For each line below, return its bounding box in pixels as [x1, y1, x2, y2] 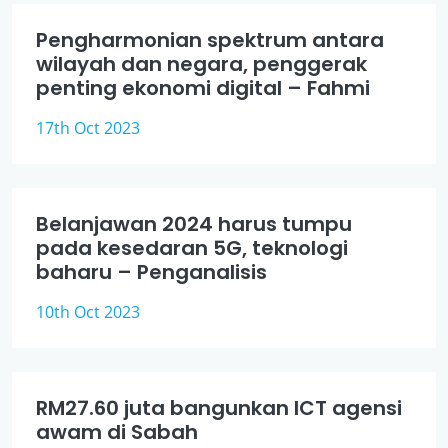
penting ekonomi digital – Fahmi [36, 74, 370, 102]
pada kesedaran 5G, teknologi [36, 234, 348, 262]
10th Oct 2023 [36, 301, 140, 323]
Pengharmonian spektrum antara [36, 26, 384, 54]
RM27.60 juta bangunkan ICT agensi [36, 394, 402, 422]
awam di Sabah [36, 418, 198, 446]
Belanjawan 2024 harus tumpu [36, 210, 352, 238]
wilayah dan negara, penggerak [36, 50, 367, 78]
